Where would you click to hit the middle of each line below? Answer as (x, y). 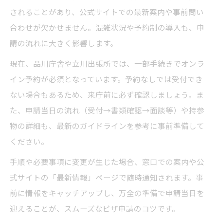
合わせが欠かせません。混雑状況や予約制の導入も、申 (107, 27)
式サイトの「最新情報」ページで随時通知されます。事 (107, 177)
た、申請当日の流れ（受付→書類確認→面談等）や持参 (107, 110)
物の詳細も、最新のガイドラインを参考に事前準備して (107, 126)
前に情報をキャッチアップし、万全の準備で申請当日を (107, 193)
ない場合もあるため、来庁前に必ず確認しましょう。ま (107, 95)
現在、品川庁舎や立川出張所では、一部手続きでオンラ (107, 64)
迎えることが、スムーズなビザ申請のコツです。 (95, 209)
